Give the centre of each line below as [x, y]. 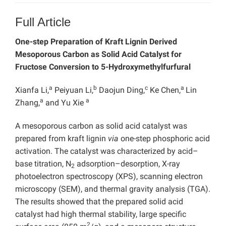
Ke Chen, [164, 90]
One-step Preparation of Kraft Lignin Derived [96, 42]
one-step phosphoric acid [164, 139]
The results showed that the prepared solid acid [99, 202]
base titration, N [43, 164]
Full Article [43, 22]
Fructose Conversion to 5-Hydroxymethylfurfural [103, 67]
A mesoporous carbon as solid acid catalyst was [101, 126]
